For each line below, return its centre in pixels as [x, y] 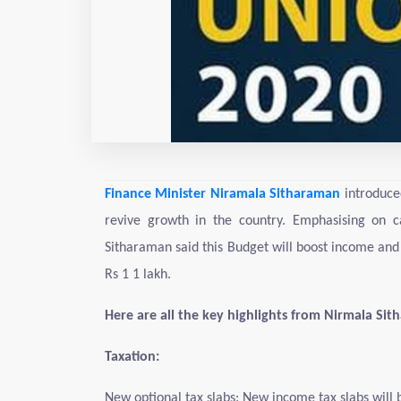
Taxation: [132, 357]
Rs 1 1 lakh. [138, 275]
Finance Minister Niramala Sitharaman [223, 194]
